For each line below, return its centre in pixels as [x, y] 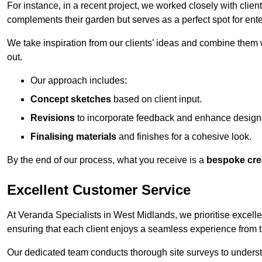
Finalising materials [73, 136]
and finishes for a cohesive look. [184, 136]
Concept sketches [71, 99]
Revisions [53, 118]
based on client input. [156, 99]
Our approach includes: [79, 80]
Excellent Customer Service [99, 189]
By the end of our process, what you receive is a [107, 160]
